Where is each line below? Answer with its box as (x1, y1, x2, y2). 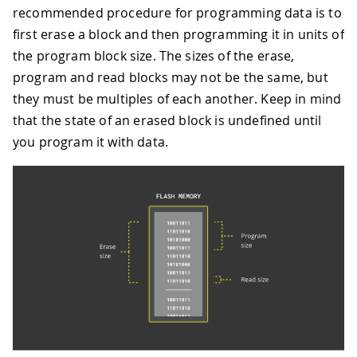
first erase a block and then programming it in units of (13, 25, 344, 43)
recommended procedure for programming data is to (13, 3, 342, 22)
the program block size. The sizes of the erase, (13, 46, 295, 65)
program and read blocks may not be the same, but (13, 68, 328, 86)
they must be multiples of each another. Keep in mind (13, 89, 342, 108)
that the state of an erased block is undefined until (13, 111, 322, 129)
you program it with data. (13, 132, 169, 151)
